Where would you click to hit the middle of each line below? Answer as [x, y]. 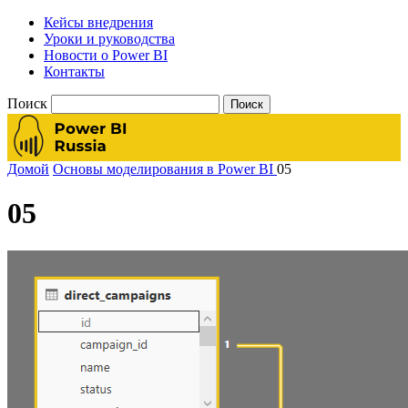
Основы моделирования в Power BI [163, 169]
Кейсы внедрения [98, 22]
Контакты [74, 71]
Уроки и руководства [109, 39]
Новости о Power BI [106, 55]
